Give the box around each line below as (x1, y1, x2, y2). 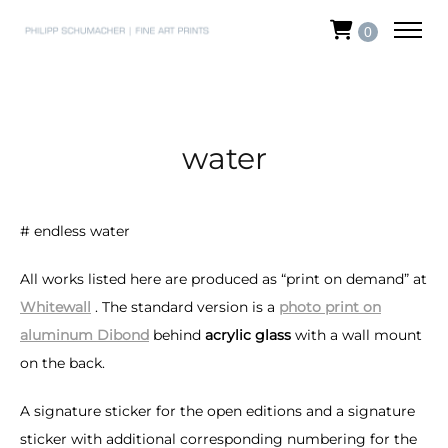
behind (149, 326, 205, 345)
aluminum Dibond (20, 326, 149, 345)
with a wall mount (291, 326, 422, 345)
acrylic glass (205, 326, 291, 345)
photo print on (279, 298, 381, 317)
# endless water (20, 222, 130, 241)
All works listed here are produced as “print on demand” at (20, 270, 427, 289)
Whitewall (20, 298, 91, 317)
